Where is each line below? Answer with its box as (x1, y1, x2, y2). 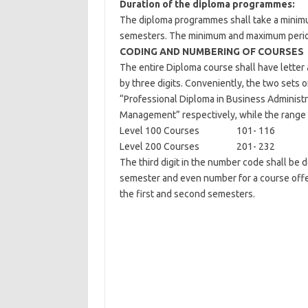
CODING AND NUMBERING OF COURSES (119, 46, 304, 57)
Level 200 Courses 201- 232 (119, 141, 275, 152)
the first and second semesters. (119, 188, 255, 199)
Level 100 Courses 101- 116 (119, 125, 275, 136)
